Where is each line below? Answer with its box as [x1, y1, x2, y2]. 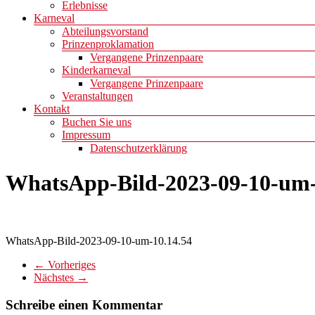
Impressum [62, 129, 110, 141]
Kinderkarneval [62, 64, 131, 77]
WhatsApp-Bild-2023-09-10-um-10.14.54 [6, 235, 192, 247]
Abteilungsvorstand [62, 25, 148, 38]
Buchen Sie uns [62, 116, 131, 129]
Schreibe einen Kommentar [6, 297, 162, 313]
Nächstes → [34, 271, 88, 284]
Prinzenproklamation [62, 38, 154, 51]
